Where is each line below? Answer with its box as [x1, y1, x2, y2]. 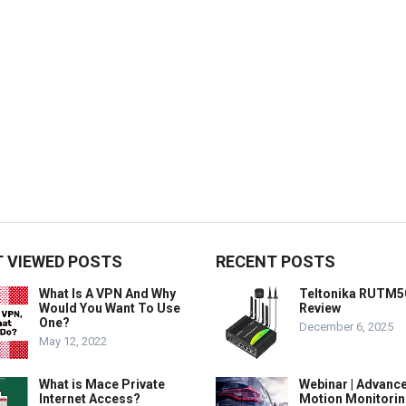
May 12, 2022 [39, 333, 107, 348]
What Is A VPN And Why [39, 285, 176, 301]
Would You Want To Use [39, 300, 180, 315]
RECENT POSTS [216, 251, 335, 271]
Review [299, 300, 341, 315]
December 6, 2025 [299, 319, 393, 333]
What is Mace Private [39, 376, 165, 391]
